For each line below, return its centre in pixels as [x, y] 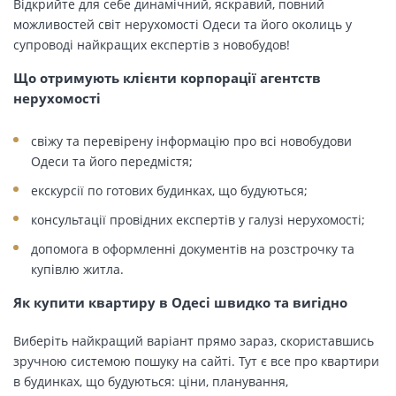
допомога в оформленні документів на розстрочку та [193, 248]
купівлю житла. [77, 269]
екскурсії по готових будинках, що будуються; [169, 190]
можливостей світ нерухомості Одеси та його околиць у [183, 24]
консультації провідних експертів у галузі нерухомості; [198, 219]
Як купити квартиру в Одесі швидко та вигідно [180, 302]
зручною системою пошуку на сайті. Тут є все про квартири [196, 361]
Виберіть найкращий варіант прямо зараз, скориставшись [194, 340]
